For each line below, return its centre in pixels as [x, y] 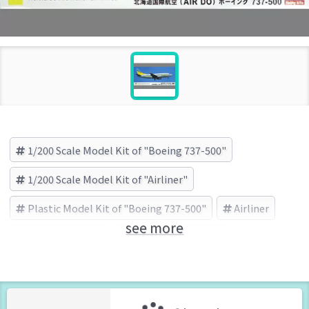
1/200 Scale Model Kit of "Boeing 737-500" [127, 150]
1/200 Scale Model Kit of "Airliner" [107, 179]
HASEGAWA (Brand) [175, 237]
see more [154, 228]
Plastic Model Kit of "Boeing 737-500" [117, 208]
